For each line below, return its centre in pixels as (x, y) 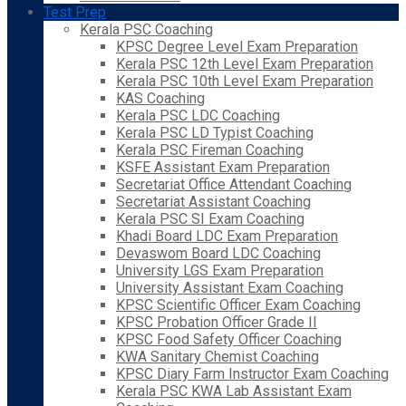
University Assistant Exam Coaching (230, 288)
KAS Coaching (160, 98)
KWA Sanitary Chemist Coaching (217, 357)
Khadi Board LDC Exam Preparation (227, 236)
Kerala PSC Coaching (146, 29)
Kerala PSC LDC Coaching (198, 116)
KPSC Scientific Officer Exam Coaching (238, 305)
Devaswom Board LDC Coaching (218, 253)
